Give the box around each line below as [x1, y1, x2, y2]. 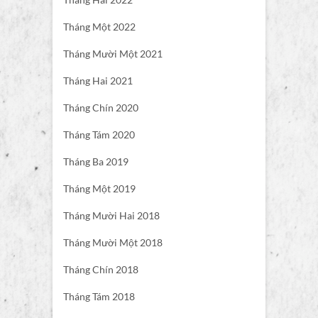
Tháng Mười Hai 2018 [63, 209, 160, 222]
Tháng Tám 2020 [63, 128, 135, 141]
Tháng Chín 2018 [63, 263, 138, 276]
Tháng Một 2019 [63, 182, 136, 195]
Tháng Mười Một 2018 [63, 236, 163, 249]
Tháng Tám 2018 [63, 290, 135, 303]
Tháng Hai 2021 [63, 75, 133, 87]
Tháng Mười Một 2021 [63, 48, 163, 60]
